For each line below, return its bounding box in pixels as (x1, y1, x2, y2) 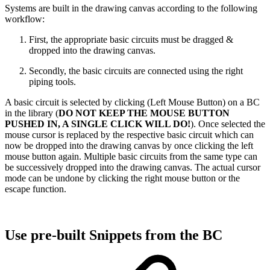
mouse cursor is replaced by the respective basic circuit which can (5, 130, 254, 140)
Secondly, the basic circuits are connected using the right (29, 66, 243, 77)
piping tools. (29, 77, 81, 87)
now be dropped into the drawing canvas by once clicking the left (5, 140, 253, 151)
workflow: (5, 14, 47, 25)
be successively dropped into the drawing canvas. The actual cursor (5, 162, 260, 173)
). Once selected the (190, 119, 265, 130)
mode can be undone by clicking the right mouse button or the (5, 173, 240, 184)
